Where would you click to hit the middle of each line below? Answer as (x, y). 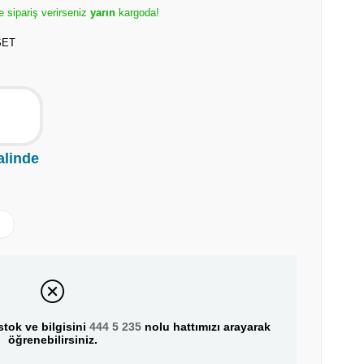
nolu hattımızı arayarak (206, 327)
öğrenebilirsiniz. (52, 340)
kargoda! (139, 13)
